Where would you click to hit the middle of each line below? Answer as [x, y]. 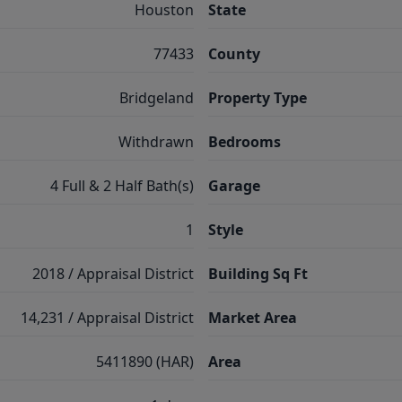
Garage [234, 186]
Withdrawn [156, 142]
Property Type [258, 98]
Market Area [253, 318]
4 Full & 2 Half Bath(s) [122, 186]
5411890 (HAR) [145, 362]
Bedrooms [245, 142]
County [234, 54]
